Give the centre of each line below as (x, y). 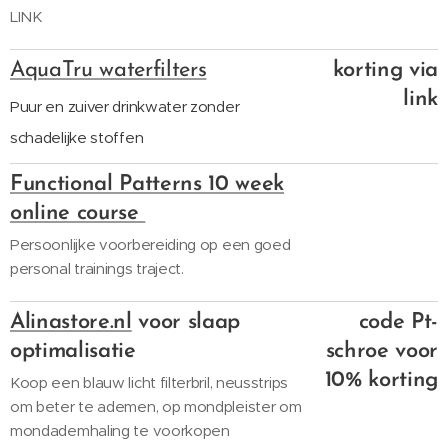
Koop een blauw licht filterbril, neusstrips (149, 382)
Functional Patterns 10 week (147, 184)
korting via (385, 70)
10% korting (381, 380)
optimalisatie (73, 351)
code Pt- (398, 322)
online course (78, 213)
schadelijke (50, 137)
